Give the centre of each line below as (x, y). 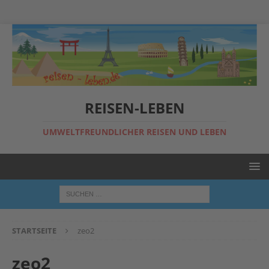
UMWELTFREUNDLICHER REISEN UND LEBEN (134, 132)
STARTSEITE (34, 231)
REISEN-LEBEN (134, 108)
